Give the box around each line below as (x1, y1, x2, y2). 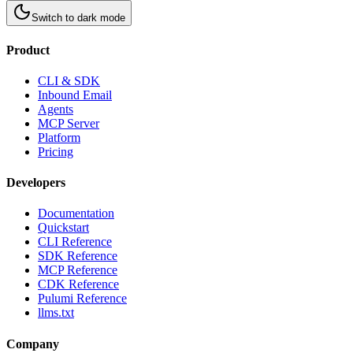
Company (6, 336, 59, 351)
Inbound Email (38, 87, 112, 102)
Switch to (32, 12, 77, 24)
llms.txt (38, 306, 74, 320)
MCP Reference (38, 263, 117, 277)
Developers (6, 176, 65, 190)
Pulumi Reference (38, 292, 127, 306)
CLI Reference (38, 235, 112, 249)
